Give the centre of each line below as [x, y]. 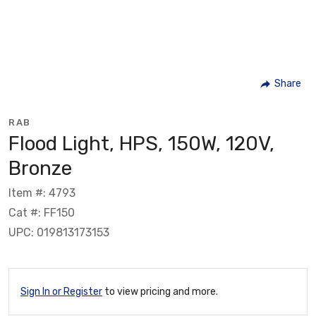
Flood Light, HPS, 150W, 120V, [141, 143]
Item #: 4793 [42, 193]
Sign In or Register [61, 291]
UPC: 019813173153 [59, 232]
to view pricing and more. [160, 291]
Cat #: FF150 [42, 212]
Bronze [40, 168]
